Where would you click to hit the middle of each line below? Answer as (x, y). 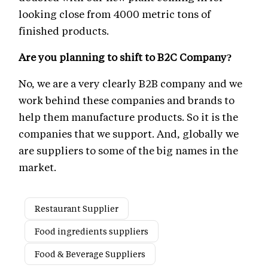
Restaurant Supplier (77, 208)
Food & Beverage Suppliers (90, 254)
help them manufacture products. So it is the (128, 116)
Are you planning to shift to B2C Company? (125, 57)
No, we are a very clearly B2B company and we (130, 83)
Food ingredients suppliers (92, 231)
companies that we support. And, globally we (129, 133)
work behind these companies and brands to (127, 100)
